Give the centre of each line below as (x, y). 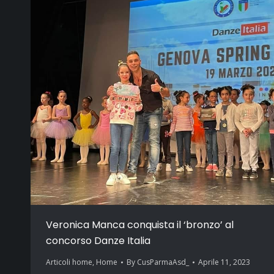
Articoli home (69, 262)
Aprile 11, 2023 (224, 262)
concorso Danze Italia (98, 241)
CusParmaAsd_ (163, 262)
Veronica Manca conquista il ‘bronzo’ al (140, 225)
